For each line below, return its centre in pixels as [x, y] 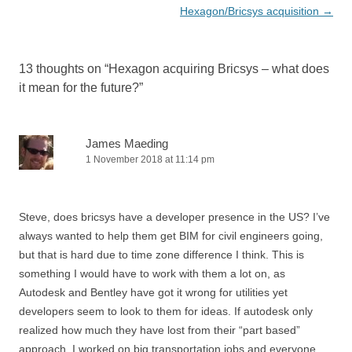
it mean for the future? [79, 88]
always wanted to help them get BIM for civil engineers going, [171, 236]
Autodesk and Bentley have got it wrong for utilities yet [153, 292]
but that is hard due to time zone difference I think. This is [161, 255]
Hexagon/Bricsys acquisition [251, 11]
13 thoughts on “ [64, 69]
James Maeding [127, 143]
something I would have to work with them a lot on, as [152, 273]
